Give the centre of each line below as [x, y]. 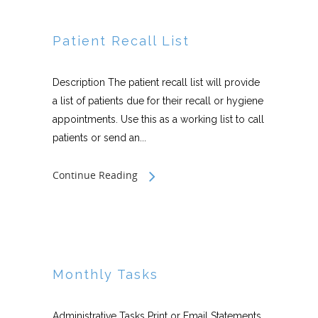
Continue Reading [95, 175]
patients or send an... [99, 138]
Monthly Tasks [105, 274]
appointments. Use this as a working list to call [158, 119]
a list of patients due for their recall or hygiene [158, 101]
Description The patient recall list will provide [156, 82]
